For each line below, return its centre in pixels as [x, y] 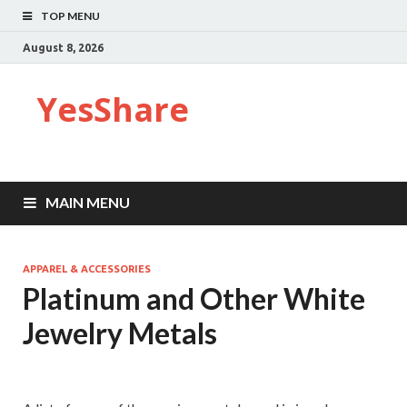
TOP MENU [70, 16]
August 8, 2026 [63, 47]
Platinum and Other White [194, 298]
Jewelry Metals [120, 333]
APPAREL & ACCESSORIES [87, 269]
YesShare [113, 109]
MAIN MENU [88, 202]
